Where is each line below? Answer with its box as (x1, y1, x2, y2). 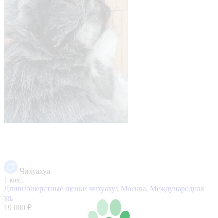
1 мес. (4, 175, 23, 184)
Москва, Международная (121, 184, 204, 193)
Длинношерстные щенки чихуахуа (4, 184, 121, 193)
